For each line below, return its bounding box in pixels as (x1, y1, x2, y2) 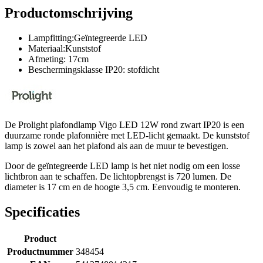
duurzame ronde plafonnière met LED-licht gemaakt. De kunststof (5, 130, 249, 140)
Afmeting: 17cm (28, 53, 89, 64)
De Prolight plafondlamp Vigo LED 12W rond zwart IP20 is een (5, 119, 244, 130)
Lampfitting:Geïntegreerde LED (28, 32, 147, 43)
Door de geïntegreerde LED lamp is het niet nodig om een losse (5, 160, 240, 171)
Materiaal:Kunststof (28, 43, 101, 53)
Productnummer (6, 246, 73, 257)
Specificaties (5, 204, 80, 220)
